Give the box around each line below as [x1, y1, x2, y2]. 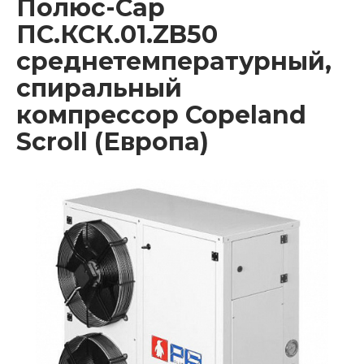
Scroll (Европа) [16, 126, 209, 157]
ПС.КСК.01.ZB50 [16, 19, 218, 50]
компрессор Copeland [16, 99, 306, 130]
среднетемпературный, [16, 45, 331, 76]
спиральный [16, 72, 182, 103]
